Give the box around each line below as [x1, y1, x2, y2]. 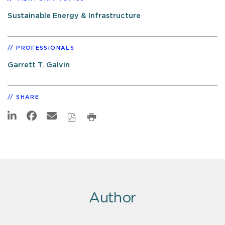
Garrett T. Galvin [8, 61, 70, 69]
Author [88, 191, 137, 205]
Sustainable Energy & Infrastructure [8, 12, 141, 20]
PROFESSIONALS [16, 45, 74, 51]
